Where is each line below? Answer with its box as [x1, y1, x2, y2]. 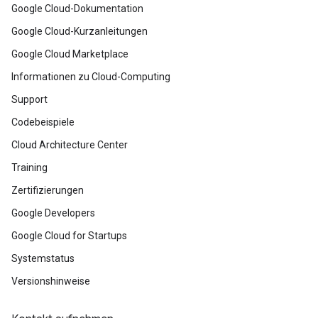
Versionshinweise [11, 275, 90, 287]
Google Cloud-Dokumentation [11, 2, 143, 14]
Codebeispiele [11, 116, 75, 128]
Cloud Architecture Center [11, 138, 128, 150]
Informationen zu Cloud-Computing [11, 70, 170, 82]
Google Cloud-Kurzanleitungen [11, 25, 148, 37]
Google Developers [11, 207, 95, 219]
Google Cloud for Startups [11, 229, 127, 241]
